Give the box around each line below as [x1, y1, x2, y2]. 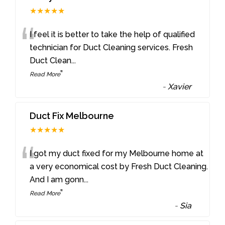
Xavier [168, 81, 192, 91]
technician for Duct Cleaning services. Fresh [30, 42, 193, 52]
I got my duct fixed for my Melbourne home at [30, 148, 204, 158]
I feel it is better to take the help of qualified [30, 29, 195, 39]
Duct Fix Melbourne [30, 110, 115, 121]
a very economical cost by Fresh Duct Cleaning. [30, 161, 208, 171]
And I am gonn [30, 174, 84, 184]
